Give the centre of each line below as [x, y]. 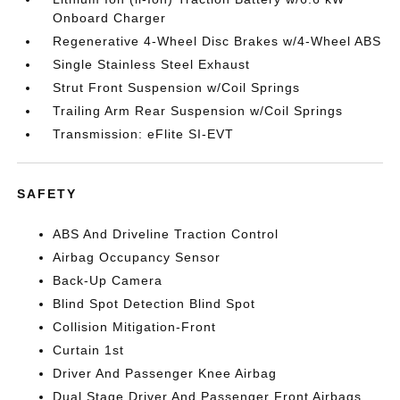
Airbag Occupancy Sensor [137, 257]
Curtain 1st [89, 350]
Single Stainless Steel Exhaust [152, 64]
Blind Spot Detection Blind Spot [154, 303]
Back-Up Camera [108, 280]
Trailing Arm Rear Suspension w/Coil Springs [198, 110]
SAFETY [47, 193]
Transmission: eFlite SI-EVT [144, 133]
